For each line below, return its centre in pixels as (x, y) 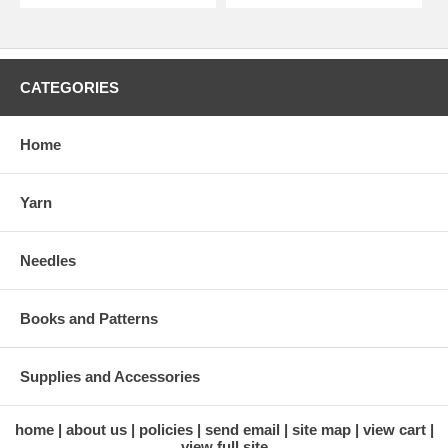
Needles (48, 261)
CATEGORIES (69, 88)
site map (321, 430)
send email (242, 430)
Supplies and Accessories (110, 377)
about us (96, 430)
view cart (394, 430)
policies (165, 430)
